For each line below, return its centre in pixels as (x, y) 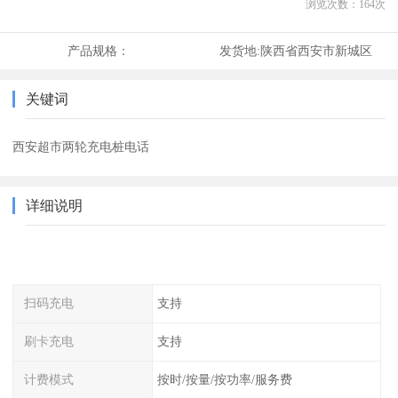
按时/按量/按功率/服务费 (224, 379)
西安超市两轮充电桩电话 (81, 147)
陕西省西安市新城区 (316, 51)
